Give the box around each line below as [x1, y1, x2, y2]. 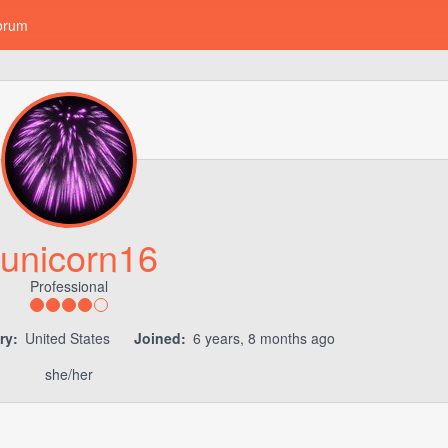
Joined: [133, 328, 186, 348]
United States [20, 328, 114, 348]
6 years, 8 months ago [188, 328, 335, 348]
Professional [30, 276, 108, 296]
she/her [45, 364, 93, 384]
